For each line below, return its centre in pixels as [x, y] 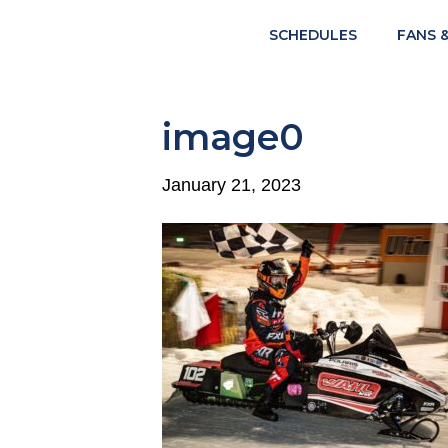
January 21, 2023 [231, 185]
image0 [233, 137]
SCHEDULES [313, 34]
